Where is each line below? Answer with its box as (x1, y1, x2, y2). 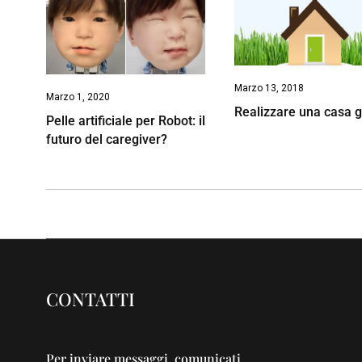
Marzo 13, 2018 (234, 82, 305, 95)
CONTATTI (46, 286, 135, 311)
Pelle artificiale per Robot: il (46, 113, 205, 129)
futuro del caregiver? (46, 132, 167, 148)
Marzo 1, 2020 (46, 91, 110, 103)
